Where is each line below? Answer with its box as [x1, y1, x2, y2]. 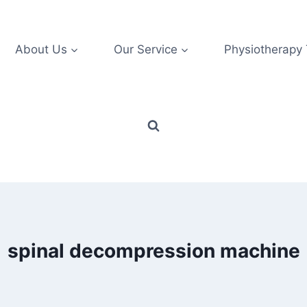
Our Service [113, 42, 177, 56]
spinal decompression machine [7, 239, 300, 263]
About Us [14, 42, 67, 56]
